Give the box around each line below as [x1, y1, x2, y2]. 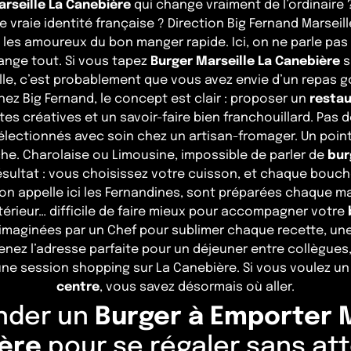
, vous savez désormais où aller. [100, 280, 295, 295]
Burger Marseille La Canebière [150, 55, 340, 69]
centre [56, 280, 100, 295]
